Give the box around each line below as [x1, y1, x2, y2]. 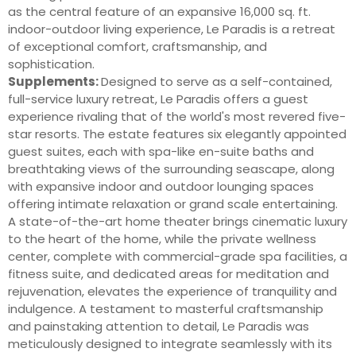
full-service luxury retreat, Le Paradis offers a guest [8, 90, 308, 107]
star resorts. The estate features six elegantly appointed [8, 125, 346, 142]
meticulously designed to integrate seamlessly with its [8, 335, 332, 352]
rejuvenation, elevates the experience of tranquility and [8, 282, 337, 300]
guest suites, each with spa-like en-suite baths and [8, 142, 314, 160]
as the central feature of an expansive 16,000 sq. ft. [8, 2, 311, 20]
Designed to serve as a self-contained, [101, 72, 332, 90]
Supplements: [8, 72, 101, 90]
